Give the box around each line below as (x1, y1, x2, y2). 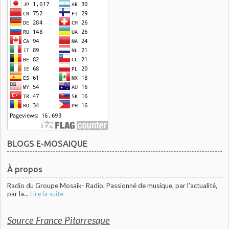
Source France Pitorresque (7, 215, 110, 226)
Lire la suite (30, 190, 64, 198)
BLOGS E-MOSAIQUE (7, 139, 88, 148)
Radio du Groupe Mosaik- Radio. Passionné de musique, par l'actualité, (7, 181, 218, 190)
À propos (7, 165, 43, 174)
